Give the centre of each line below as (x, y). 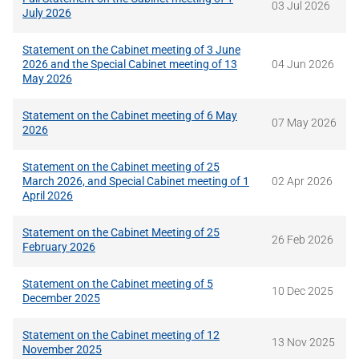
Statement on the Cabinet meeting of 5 (118, 284)
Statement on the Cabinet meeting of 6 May (130, 116)
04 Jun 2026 (303, 65)
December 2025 (61, 298)
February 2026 (59, 247)
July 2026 (47, 13)
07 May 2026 (304, 123)
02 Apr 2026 (302, 182)
